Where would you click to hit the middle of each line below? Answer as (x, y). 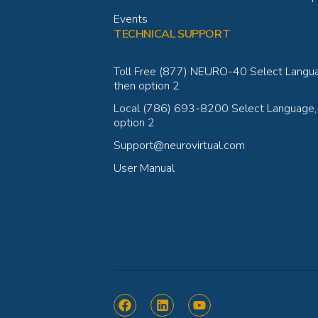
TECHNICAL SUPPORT (172, 34)
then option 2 (147, 86)
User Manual (144, 168)
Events (131, 19)
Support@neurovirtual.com (179, 145)
